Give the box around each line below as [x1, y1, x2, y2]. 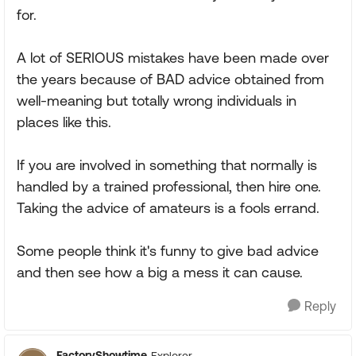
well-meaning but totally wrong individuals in [17, 92, 296, 109]
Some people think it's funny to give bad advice [17, 242, 319, 259]
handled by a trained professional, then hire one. [17, 178, 321, 195]
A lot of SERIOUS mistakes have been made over [17, 49, 329, 66]
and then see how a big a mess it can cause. [17, 264, 303, 281]
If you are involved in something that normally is [17, 157, 317, 173]
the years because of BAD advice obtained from [17, 71, 324, 87]
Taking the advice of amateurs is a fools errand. [17, 199, 319, 216]
